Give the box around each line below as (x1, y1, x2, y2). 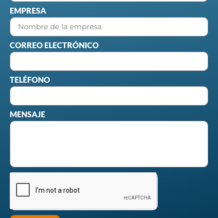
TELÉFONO (10, 74, 50, 84)
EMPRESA (10, 5, 46, 15)
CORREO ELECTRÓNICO (10, 40, 99, 50)
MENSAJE (10, 109, 45, 119)
